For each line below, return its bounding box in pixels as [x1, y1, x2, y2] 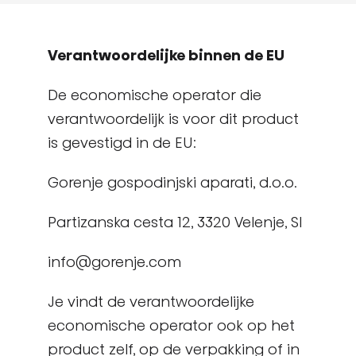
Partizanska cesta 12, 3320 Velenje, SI [48, 212, 303, 232]
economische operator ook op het [48, 315, 295, 335]
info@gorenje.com [48, 252, 181, 272]
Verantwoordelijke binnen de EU [48, 45, 284, 65]
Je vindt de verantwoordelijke [48, 292, 254, 311]
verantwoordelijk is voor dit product [48, 109, 299, 129]
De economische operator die [48, 85, 261, 105]
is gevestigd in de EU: [48, 133, 196, 153]
